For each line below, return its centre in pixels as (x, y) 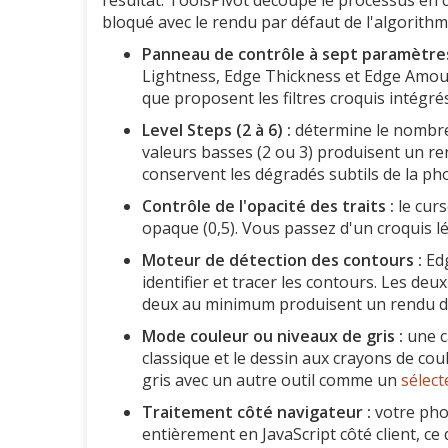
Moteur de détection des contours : (282, 260)
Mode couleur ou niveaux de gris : (272, 336)
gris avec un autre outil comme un (271, 380)
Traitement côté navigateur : (256, 412)
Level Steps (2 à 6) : (216, 130)
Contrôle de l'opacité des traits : (268, 206)
